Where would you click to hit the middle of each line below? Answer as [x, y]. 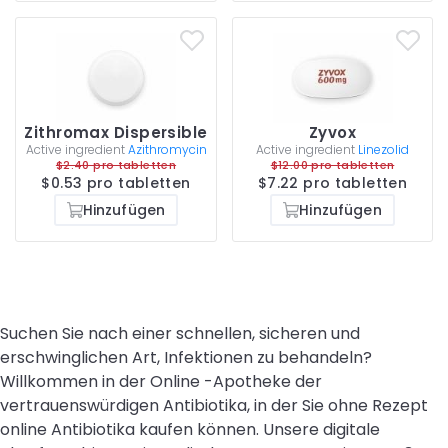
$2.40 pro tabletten [116, 164]
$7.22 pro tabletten [332, 182]
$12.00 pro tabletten [332, 164]
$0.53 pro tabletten [116, 182]
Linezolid [383, 149]
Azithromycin [167, 149]
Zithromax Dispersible [116, 132]
